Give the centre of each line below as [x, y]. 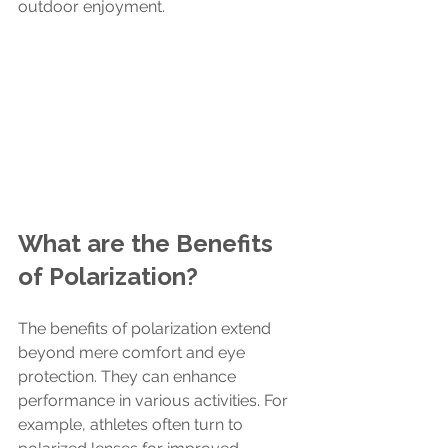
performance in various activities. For [155, 400]
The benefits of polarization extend [146, 328]
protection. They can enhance [129, 376]
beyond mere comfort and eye [133, 352]
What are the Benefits [148, 243]
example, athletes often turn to [132, 424]
